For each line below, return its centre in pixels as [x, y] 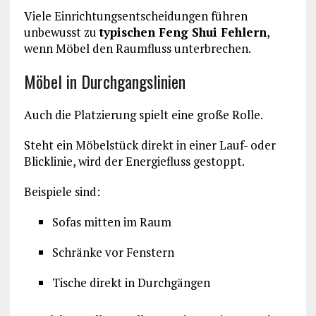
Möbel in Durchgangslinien [104, 81]
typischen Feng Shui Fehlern [183, 32]
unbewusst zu [61, 32]
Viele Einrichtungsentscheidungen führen [135, 16]
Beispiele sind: [62, 192]
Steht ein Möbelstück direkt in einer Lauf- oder [150, 145]
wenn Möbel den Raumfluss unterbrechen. [137, 49]
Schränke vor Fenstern [113, 253]
